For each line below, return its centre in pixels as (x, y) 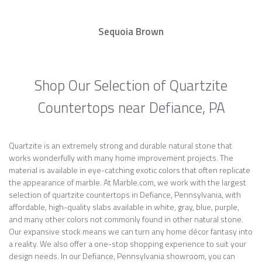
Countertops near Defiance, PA (131, 108)
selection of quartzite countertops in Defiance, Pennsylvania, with (125, 194)
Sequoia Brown (131, 32)
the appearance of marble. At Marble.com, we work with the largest (127, 182)
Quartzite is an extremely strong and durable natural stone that (120, 145)
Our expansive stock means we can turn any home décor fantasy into (131, 231)
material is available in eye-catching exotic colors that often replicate (130, 170)
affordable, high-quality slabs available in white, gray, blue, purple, (124, 207)
